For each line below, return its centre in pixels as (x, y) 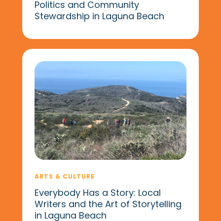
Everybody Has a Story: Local (97, 192)
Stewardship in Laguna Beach (99, 16)
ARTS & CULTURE (64, 176)
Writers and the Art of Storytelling (108, 204)
